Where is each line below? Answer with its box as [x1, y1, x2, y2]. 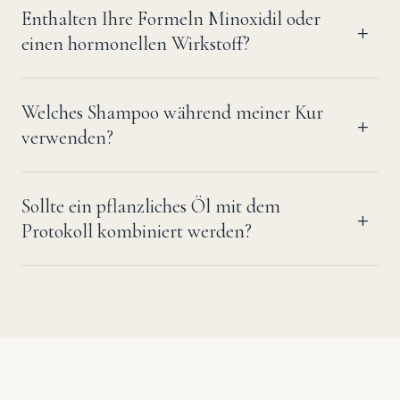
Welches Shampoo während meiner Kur [21, 101, 323, 124]
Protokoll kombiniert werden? [21, 220, 252, 243]
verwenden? [21, 126, 113, 149]
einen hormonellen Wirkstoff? [21, 32, 250, 55]
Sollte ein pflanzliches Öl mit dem [21, 195, 280, 218]
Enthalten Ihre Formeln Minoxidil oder [21, 7, 321, 30]
